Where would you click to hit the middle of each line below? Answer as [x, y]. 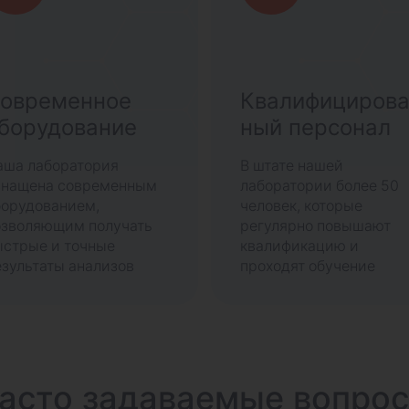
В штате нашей [292, 165]
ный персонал [316, 127]
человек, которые [302, 205]
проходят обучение [308, 266]
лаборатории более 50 [320, 185]
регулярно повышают [316, 225]
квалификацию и [300, 246]
